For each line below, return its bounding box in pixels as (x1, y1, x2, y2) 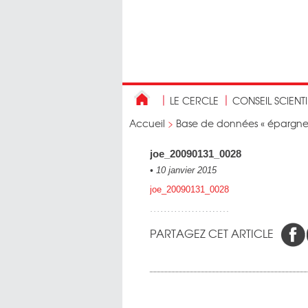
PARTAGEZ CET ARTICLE (150, 225, 274, 241)
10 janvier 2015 (153, 165, 217, 175)
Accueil (129, 116, 165, 130)
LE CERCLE (170, 93, 219, 107)
